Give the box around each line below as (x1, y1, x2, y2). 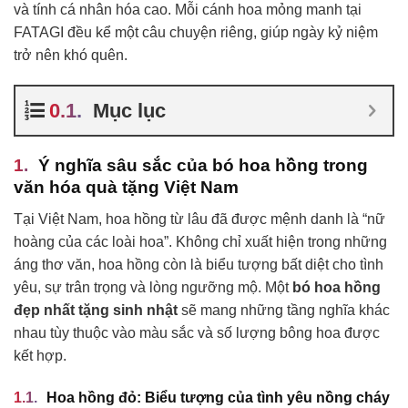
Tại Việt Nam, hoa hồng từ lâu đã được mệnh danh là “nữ (14, 210, 385, 227)
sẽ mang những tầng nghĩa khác (178, 301, 390, 318)
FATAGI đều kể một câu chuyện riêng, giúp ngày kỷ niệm (14, 24, 378, 40)
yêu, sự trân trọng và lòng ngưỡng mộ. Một (14, 279, 292, 295)
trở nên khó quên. (14, 46, 127, 63)
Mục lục (93, 99, 166, 123)
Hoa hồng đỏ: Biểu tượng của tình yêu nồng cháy (46, 389, 390, 405)
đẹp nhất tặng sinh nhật (14, 301, 178, 318)
